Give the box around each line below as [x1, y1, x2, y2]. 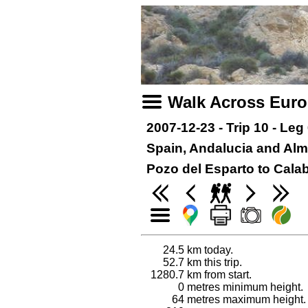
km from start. [184, 268, 252, 280]
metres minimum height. [184, 280, 303, 293]
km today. [184, 243, 233, 256]
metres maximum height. [184, 293, 306, 305]
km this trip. [184, 256, 242, 268]
